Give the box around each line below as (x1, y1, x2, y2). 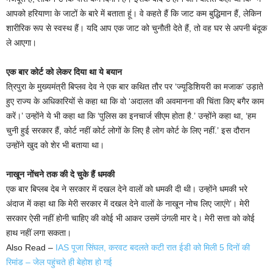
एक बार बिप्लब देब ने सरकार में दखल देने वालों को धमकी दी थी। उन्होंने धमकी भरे (6, 184, 247, 194)
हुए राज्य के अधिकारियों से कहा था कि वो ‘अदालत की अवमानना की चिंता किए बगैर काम (6, 96, 264, 107)
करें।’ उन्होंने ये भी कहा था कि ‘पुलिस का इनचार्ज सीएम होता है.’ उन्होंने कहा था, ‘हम (6, 111, 256, 121)
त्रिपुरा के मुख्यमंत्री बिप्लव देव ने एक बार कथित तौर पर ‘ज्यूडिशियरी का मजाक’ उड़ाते (6, 82, 263, 92)
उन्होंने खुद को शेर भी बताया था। (6, 140, 104, 151)
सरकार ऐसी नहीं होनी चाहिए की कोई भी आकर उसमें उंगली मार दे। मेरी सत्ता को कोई (6, 213, 255, 224)
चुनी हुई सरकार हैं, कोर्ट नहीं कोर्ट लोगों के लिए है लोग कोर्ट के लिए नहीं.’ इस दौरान (6, 126, 250, 136)
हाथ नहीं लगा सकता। (6, 228, 71, 238)
